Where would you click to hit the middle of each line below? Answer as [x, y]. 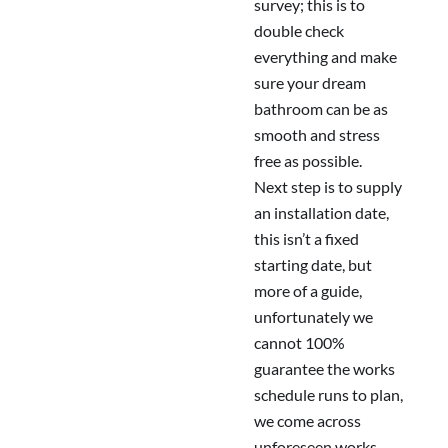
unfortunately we [313, 317]
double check [299, 31]
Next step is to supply [328, 187]
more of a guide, [308, 291]
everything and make [325, 57]
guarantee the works [324, 369]
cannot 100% [299, 343]
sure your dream [310, 83]
